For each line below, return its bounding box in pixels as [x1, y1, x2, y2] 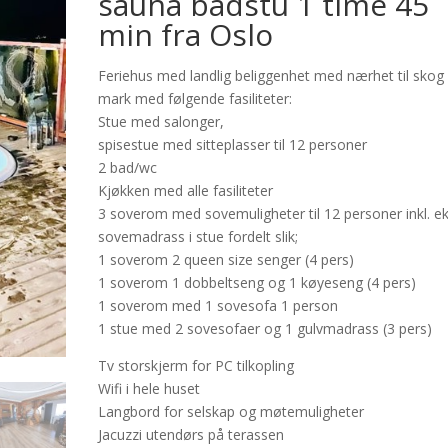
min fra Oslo [98, 14, 274, 55]
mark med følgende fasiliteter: [98, 89, 293, 108]
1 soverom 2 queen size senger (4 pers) [98, 250, 355, 269]
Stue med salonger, [98, 112, 225, 131]
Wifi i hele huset [98, 379, 201, 398]
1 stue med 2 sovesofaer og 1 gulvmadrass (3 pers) [98, 319, 433, 338]
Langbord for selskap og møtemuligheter [98, 402, 365, 421]
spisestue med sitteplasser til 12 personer [98, 135, 368, 154]
